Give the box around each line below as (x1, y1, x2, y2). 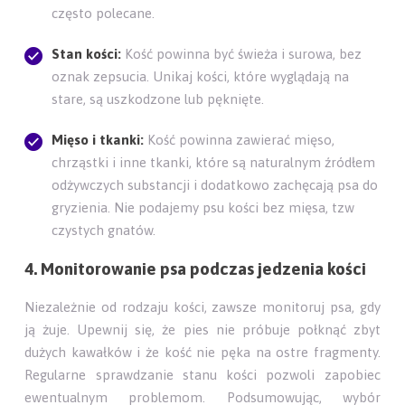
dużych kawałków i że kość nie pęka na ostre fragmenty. (24, 344, 381, 361)
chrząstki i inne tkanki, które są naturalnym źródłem (52, 155, 376, 171)
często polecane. (52, 5, 155, 22)
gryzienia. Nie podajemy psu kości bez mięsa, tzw (52, 200, 355, 216)
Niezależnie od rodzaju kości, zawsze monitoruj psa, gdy (24, 299, 381, 316)
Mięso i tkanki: (52, 132, 145, 148)
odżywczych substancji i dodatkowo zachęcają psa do (52, 177, 379, 193)
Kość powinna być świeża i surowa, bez (121, 46, 363, 62)
